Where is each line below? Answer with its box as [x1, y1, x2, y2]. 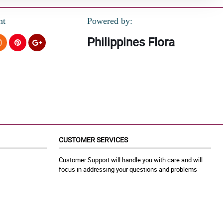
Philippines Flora [87, 34, 175, 50]
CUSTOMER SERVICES [59, 135, 128, 145]
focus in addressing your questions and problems [59, 165, 197, 174]
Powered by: [87, 16, 132, 26]
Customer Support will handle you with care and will [59, 155, 203, 165]
